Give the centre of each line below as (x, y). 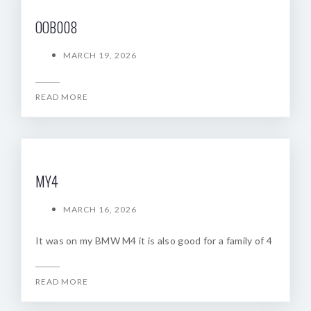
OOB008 (57, 27)
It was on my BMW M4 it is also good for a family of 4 (154, 241)
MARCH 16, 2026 (100, 209)
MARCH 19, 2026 (100, 55)
